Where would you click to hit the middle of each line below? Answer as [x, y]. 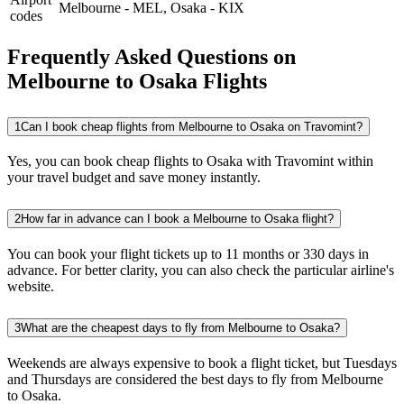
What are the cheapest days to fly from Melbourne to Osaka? [180, 328]
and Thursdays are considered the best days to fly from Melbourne [195, 380]
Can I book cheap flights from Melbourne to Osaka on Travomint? [192, 126]
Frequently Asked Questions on [151, 56]
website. [31, 287]
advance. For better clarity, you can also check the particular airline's [201, 271]
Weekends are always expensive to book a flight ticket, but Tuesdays [202, 363]
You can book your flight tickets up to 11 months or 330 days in [188, 254]
